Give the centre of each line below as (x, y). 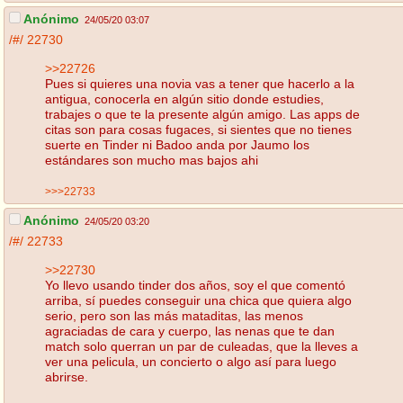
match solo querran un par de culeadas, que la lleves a (201, 346)
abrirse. (67, 376)
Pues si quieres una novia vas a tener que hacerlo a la (200, 83)
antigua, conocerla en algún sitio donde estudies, (184, 99)
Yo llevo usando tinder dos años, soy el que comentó (195, 285)
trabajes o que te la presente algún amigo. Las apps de (202, 114)
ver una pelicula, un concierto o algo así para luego (191, 361)
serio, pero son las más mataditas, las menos (174, 315)
